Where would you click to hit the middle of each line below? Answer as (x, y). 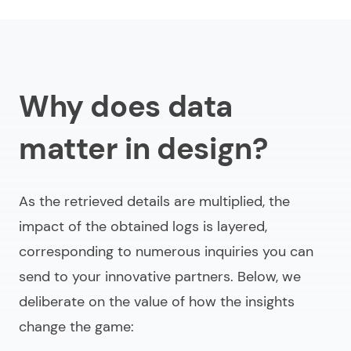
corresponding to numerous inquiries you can (166, 252)
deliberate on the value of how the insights (157, 302)
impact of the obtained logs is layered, (143, 227)
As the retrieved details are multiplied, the (154, 202)
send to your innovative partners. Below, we (160, 277)
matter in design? (143, 149)
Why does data (126, 107)
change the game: (76, 327)
